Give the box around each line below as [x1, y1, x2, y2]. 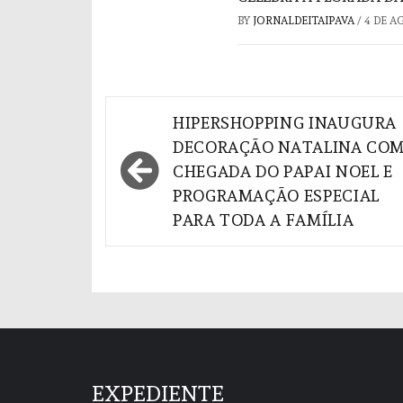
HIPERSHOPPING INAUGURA [173, 112, 398, 132]
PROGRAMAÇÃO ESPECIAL [173, 185, 380, 205]
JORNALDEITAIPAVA [253, 13, 357, 27]
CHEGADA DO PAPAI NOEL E [173, 161, 393, 181]
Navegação [114, 103, 247, 136]
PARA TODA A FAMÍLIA [173, 210, 354, 229]
